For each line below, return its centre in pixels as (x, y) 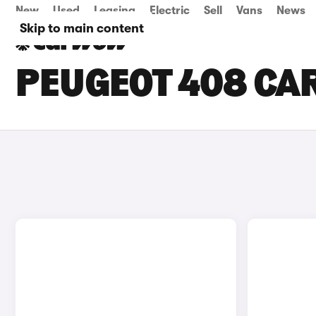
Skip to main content (82, 28)
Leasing (115, 11)
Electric (170, 11)
